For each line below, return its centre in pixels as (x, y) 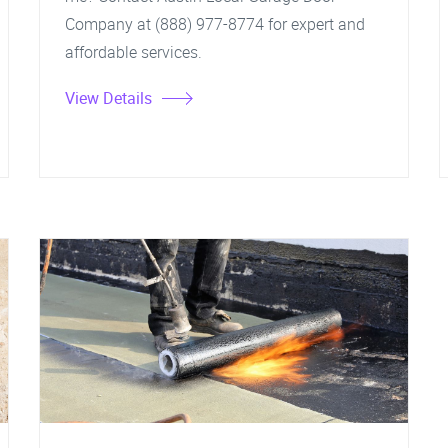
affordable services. (133, 52)
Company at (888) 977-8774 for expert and (215, 24)
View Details (108, 98)
